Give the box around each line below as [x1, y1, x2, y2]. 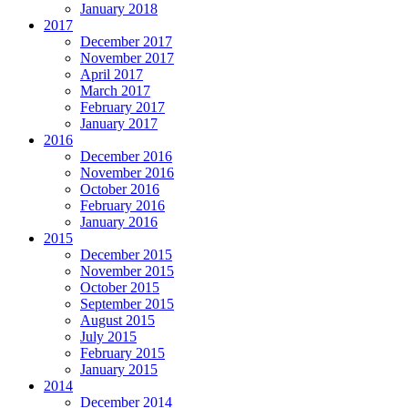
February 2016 [80, 198, 165, 214]
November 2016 [80, 165, 174, 181]
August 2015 [80, 312, 155, 329]
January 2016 [80, 214, 158, 230]
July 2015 [80, 329, 137, 345]
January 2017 [80, 116, 158, 132]
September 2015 [80, 296, 174, 312]
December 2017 [80, 34, 172, 50]
